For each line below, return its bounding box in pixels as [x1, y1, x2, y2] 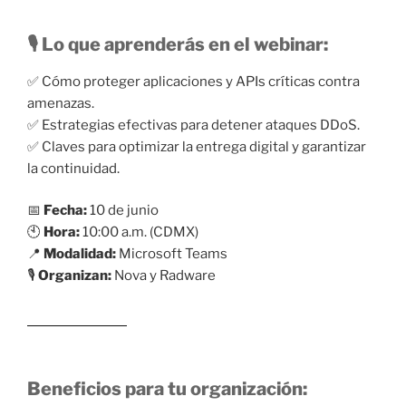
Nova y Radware [111, 267, 216, 285]
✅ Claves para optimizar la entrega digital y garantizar [27, 138, 366, 155]
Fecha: [43, 202, 87, 219]
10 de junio [87, 202, 159, 219]
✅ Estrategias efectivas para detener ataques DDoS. [27, 116, 360, 133]
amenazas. [27, 94, 94, 111]
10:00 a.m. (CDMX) [80, 224, 198, 241]
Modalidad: [43, 246, 116, 263]
